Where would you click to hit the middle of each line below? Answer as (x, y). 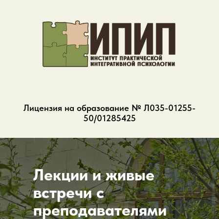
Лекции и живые (94, 175)
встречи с (69, 192)
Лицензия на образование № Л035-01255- (109, 108)
